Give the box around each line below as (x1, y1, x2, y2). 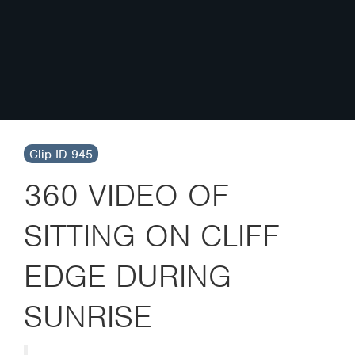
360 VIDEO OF (24, 176, 229, 215)
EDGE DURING (24, 257, 231, 296)
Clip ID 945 (29, 147, 93, 162)
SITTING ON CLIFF (24, 216, 280, 255)
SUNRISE (24, 297, 152, 336)
